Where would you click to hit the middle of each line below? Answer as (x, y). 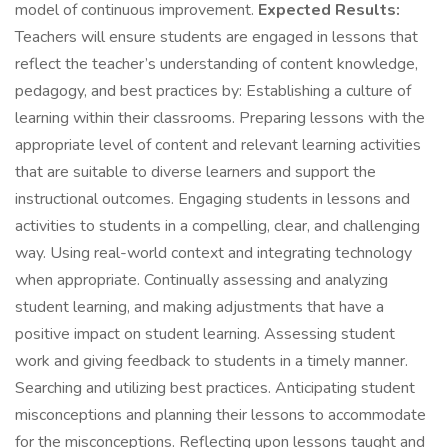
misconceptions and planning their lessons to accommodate (220, 415)
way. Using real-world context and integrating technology (213, 253)
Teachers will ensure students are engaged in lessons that (216, 37)
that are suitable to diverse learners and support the (195, 172)
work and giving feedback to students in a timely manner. (211, 361)
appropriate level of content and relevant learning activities (218, 145)
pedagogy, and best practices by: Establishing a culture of (213, 91)
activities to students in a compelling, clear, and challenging (217, 226)
